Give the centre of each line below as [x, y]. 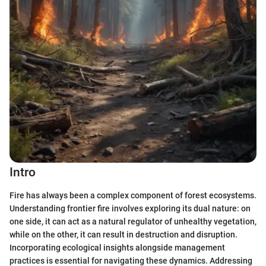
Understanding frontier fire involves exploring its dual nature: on [130, 208]
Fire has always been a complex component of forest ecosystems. [133, 195]
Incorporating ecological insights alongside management [117, 247]
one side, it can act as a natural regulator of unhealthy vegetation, [133, 221]
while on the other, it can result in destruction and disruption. [123, 234]
